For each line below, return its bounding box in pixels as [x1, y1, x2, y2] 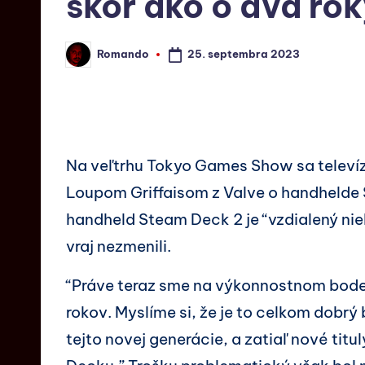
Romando [97, 47, 149, 61]
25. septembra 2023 [187, 46, 300, 60]
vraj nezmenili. [66, 235, 171, 256]
